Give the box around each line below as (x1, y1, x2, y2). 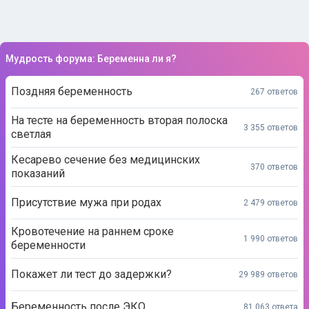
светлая (11, 128, 51, 141)
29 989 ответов (239, 269, 298, 279)
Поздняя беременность (11, 85, 132, 98)
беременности (11, 239, 86, 252)
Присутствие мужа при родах (11, 196, 161, 209)
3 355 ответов (243, 122, 298, 132)
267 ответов (250, 86, 298, 97)
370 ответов (250, 161, 298, 172)
